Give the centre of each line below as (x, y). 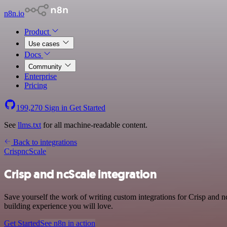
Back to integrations (44, 142)
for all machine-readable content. (94, 125)
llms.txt (29, 125)
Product (38, 32)
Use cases (45, 44)
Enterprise (41, 76)
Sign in (56, 108)
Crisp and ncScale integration (81, 174)
